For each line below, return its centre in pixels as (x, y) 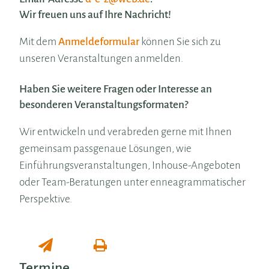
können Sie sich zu (180, 42)
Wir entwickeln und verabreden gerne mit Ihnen (126, 132)
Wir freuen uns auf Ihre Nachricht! (95, 15)
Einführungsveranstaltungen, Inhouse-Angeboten (130, 165)
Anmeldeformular (99, 42)
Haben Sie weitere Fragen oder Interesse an (116, 89)
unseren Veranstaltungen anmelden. (101, 59)
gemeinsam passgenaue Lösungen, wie (106, 149)
